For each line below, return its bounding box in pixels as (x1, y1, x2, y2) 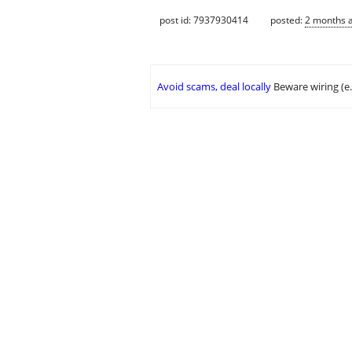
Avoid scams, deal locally (157, 79, 271, 94)
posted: (270, 13, 305, 27)
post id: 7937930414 (159, 13, 248, 27)
